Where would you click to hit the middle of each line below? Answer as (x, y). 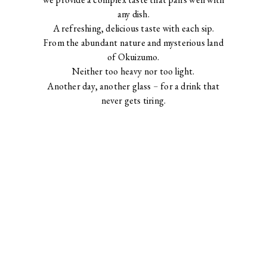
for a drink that (190, 86)
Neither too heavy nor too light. (133, 72)
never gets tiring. (133, 101)
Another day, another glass (99, 86)
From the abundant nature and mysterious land (133, 43)
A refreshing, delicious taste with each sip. (133, 29)
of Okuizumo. (133, 57)
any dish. (133, 14)
